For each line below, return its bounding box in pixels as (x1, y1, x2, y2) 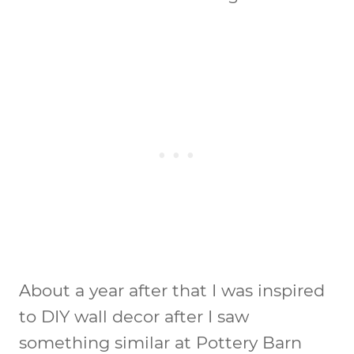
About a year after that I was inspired (19, 280, 325, 300)
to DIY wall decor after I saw (19, 306, 249, 326)
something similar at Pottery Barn (19, 332, 302, 352)
